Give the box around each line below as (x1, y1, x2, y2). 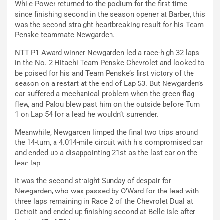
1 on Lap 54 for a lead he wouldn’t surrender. (15, 110, 159, 119)
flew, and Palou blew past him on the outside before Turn (15, 100, 200, 109)
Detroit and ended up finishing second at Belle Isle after (15, 207, 195, 217)
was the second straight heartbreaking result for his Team (15, 20, 204, 29)
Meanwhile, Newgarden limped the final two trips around (15, 128, 198, 137)
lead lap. (15, 159, 42, 168)
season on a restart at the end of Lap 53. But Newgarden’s (15, 79, 203, 88)
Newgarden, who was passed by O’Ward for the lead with (15, 187, 199, 196)
